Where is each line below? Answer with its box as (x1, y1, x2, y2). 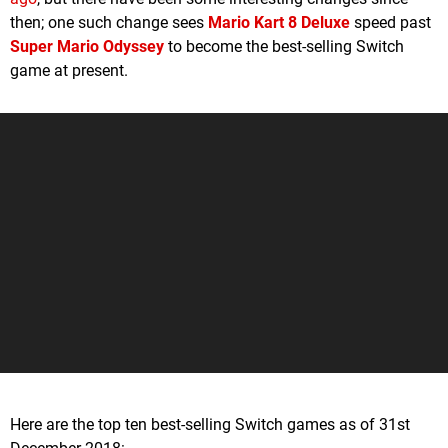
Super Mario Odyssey (10, 37, 164, 57)
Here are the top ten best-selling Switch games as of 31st (10, 415, 410, 435)
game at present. (10, 61, 128, 81)
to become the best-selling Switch (164, 37, 404, 57)
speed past (350, 13, 431, 33)
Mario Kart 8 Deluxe (208, 13, 350, 33)
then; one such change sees (10, 13, 208, 33)
